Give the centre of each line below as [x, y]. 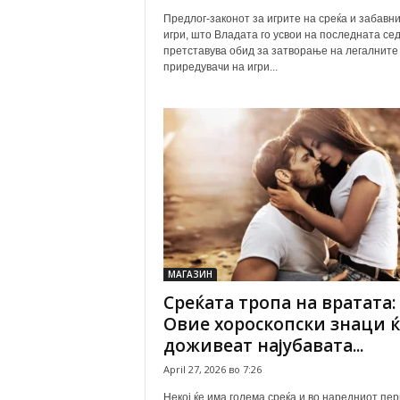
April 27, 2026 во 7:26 [212, 369]
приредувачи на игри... [220, 67]
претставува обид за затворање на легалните [280, 51]
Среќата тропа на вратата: [279, 303]
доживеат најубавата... [263, 346]
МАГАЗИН [190, 274]
